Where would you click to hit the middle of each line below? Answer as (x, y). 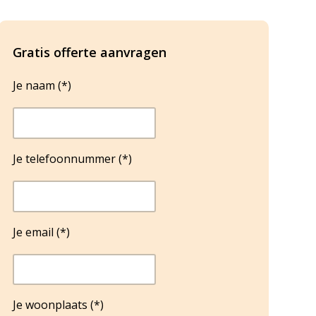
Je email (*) (41, 232)
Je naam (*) (42, 85)
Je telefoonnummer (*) (72, 158)
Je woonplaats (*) (58, 305)
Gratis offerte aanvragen (89, 52)
